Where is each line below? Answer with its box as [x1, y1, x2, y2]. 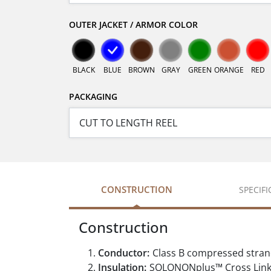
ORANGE [214, 65, 244, 76]
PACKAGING [69, 91, 117, 103]
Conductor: [98, 246, 149, 260]
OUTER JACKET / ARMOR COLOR [69, 19, 198, 31]
